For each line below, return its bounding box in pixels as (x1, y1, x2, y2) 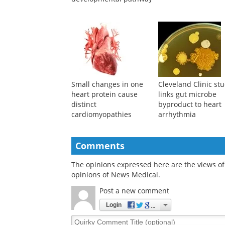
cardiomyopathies (71, 109, 132, 120)
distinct (71, 99, 96, 109)
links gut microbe (158, 89, 217, 99)
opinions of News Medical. (71, 170, 160, 180)
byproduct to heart (158, 99, 222, 109)
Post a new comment (99, 186, 169, 196)
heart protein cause (71, 89, 138, 99)
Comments (75, 140, 125, 152)
